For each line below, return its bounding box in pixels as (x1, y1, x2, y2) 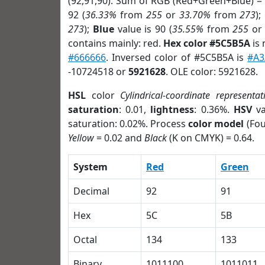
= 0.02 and (94, 131, 144, 144)
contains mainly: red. (68, 37, 164, 50)
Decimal (73, 185, 109, 198)
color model (188, 117, 244, 130)
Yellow (68, 131, 94, 144)
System (73, 160, 108, 173)
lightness (150, 103, 195, 116)
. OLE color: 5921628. (166, 65, 258, 78)
